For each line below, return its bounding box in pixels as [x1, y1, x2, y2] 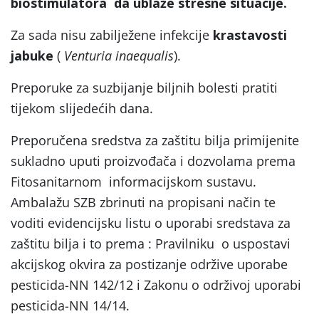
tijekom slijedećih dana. [11, 99, 153, 117]
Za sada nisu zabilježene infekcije [11, 26, 213, 43]
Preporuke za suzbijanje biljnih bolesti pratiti [11, 78, 278, 96]
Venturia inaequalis [64, 46, 174, 64]
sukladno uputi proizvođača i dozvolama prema [11, 152, 296, 169]
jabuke [11, 46, 57, 64]
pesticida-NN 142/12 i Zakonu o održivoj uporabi [11, 276, 301, 293]
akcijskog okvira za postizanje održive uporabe [11, 255, 288, 273]
